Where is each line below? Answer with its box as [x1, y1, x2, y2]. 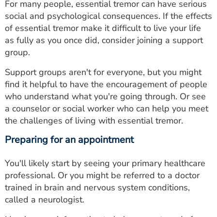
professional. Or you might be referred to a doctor [5, 169, 200, 181]
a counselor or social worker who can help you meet [5, 102, 208, 114]
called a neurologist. [5, 193, 84, 205]
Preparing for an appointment [5, 133, 134, 146]
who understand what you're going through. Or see [5, 90, 206, 102]
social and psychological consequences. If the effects [5, 10, 212, 22]
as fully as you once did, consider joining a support [5, 34, 203, 46]
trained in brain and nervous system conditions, [5, 181, 190, 193]
